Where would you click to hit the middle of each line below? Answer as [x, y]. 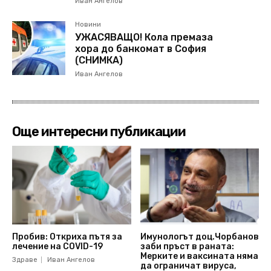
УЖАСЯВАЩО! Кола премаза [144, 38]
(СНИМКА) [99, 60]
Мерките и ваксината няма [199, 256]
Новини [88, 25]
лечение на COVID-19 [57, 246]
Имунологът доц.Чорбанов [199, 237]
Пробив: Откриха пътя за [67, 237]
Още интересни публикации [99, 131]
